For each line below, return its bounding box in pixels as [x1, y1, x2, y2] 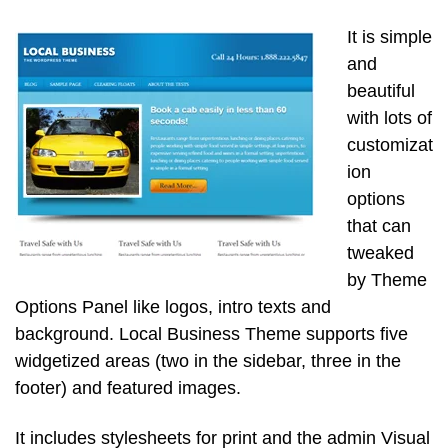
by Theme [346, 269, 427, 290]
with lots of [346, 107, 432, 128]
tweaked [346, 242, 414, 263]
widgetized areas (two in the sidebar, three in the [15, 350, 401, 371]
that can [346, 215, 411, 236]
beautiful [346, 80, 415, 101]
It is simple [346, 26, 432, 47]
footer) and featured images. [15, 377, 241, 398]
